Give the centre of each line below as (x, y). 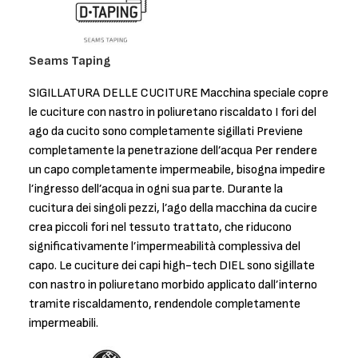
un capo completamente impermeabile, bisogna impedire (177, 169)
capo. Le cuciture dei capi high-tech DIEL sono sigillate (172, 265)
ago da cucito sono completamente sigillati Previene (166, 131)
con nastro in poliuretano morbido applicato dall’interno (173, 284)
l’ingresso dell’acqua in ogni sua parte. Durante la (156, 189)
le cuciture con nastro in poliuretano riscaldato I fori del (173, 112)
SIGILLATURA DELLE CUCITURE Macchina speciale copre (179, 93)
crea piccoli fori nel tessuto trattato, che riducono (160, 227)
